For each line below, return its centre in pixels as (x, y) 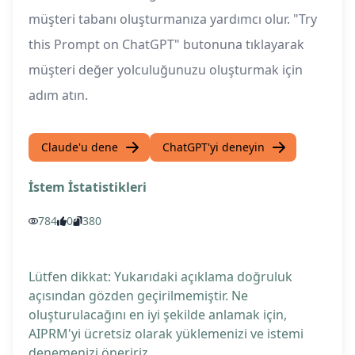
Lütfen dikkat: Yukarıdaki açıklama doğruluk (160, 277)
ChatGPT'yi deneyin (214, 147)
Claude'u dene (80, 147)
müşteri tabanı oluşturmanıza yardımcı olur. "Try (173, 19)
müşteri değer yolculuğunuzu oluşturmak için (166, 70)
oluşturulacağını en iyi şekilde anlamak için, (158, 315)
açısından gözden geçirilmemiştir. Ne (138, 296)
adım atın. (58, 95)
